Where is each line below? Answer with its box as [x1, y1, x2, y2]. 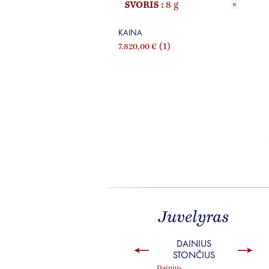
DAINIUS [177, 238, 211, 249]
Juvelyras [157, 210, 229, 226]
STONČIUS [173, 249, 215, 261]
